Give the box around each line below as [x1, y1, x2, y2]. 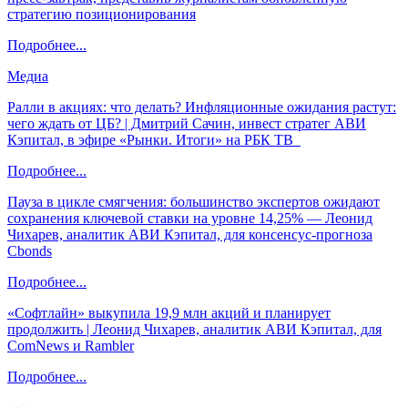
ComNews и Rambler [7, 338, 134, 353]
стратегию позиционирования [7, 6, 196, 22]
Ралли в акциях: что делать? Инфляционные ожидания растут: [7, 99, 396, 115]
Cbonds [7, 243, 52, 259]
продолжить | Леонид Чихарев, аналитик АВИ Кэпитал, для [7, 321, 382, 337]
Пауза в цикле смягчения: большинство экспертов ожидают [7, 194, 380, 209]
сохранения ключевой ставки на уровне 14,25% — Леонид [7, 210, 372, 226]
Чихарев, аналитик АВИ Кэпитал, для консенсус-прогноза [7, 227, 372, 242]
